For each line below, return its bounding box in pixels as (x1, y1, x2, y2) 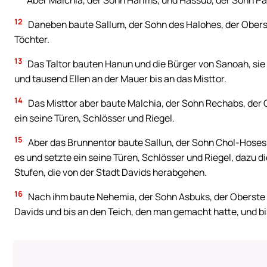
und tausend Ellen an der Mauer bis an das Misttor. (14, 72, 226, 86)
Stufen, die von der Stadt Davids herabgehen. (14, 166, 207, 179)
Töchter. (14, 33, 49, 46)
